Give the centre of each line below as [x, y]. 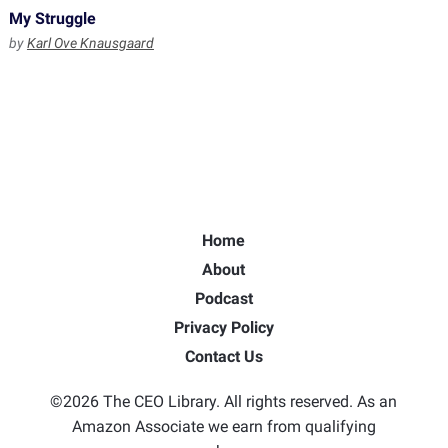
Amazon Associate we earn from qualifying [223, 426]
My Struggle [52, 18]
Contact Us [223, 356]
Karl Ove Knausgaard [90, 43]
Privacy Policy [223, 327]
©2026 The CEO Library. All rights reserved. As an [224, 401]
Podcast [223, 298]
